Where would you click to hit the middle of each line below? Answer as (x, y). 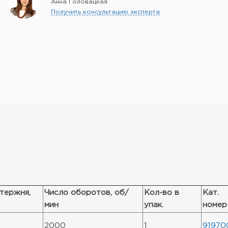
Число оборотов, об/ (87, 193)
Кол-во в (162, 193)
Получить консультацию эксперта (105, 12)
